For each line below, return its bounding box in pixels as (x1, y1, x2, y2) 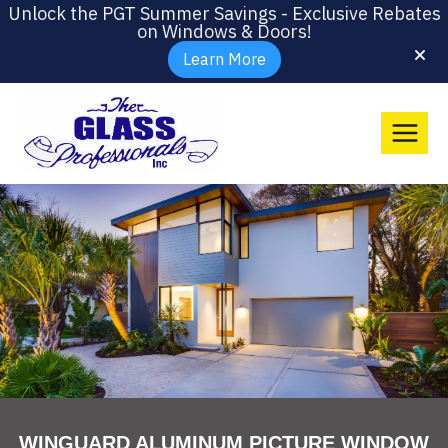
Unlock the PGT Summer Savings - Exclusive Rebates (7, 2, 441, 25)
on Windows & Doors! (136, 20, 312, 43)
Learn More (182, 49, 266, 69)
